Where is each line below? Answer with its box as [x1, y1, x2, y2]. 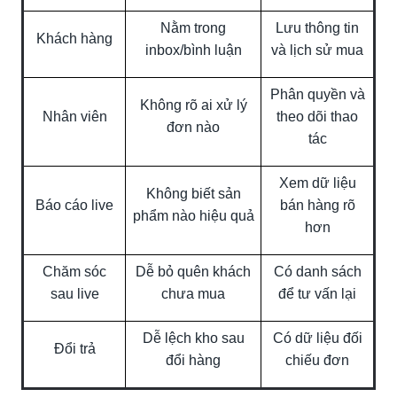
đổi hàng [166, 352, 221, 368]
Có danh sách [273, 263, 362, 279]
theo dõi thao [276, 108, 358, 124]
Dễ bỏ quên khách [136, 263, 251, 279]
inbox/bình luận [144, 42, 242, 58]
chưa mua [161, 285, 225, 301]
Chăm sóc [43, 263, 106, 279]
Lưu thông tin [276, 19, 359, 35]
